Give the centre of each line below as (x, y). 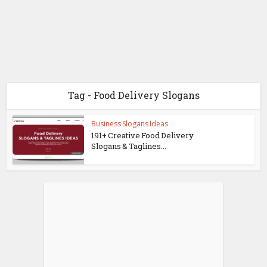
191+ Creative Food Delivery (143, 135)
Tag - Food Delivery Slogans (133, 95)
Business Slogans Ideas (130, 124)
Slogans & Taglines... (129, 146)
